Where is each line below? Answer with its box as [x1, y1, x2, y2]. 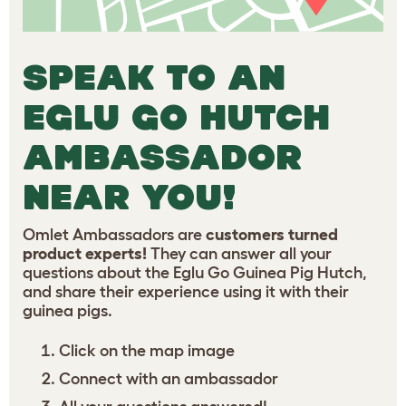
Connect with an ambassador [59, 369, 278, 388]
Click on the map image [59, 341, 235, 360]
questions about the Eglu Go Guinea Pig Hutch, [23, 263, 367, 282]
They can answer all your [147, 244, 332, 263]
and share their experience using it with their [23, 282, 349, 301]
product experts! [23, 244, 147, 263]
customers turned [206, 225, 338, 244]
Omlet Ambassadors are [23, 225, 206, 244]
